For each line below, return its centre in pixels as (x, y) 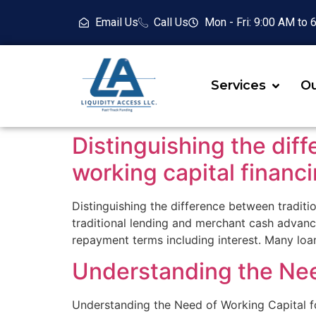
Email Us (116, 22)
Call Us (171, 22)
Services (238, 86)
